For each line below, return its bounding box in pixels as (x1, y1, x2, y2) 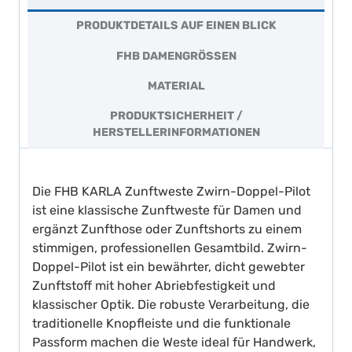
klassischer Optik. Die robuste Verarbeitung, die (32, 297, 310, 313)
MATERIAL (147, 79, 205, 93)
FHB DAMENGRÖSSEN (115, 49, 236, 63)
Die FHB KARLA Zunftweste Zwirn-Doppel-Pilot (32, 184, 310, 200)
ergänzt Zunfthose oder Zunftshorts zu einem (32, 222, 302, 237)
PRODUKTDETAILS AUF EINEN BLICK (75, 19, 277, 33)
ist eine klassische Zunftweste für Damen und (32, 203, 302, 218)
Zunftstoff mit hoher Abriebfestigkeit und (32, 278, 276, 294)
